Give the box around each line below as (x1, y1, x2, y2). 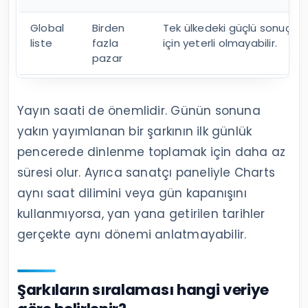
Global (30, 20, 65, 35)
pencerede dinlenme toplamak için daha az (17, 143, 286, 160)
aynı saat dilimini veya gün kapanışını (17, 184, 247, 201)
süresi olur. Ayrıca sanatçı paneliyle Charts (17, 164, 275, 181)
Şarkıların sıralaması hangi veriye (17, 278, 269, 300)
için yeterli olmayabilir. (163, 35, 278, 50)
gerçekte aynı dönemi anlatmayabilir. (17, 225, 247, 243)
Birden (92, 20, 125, 35)
